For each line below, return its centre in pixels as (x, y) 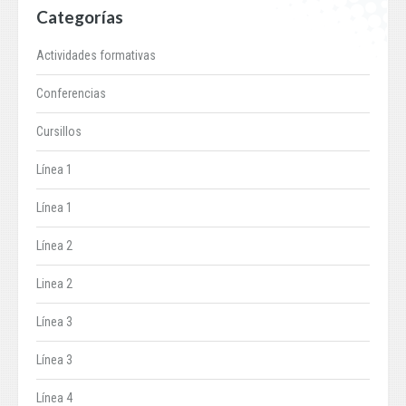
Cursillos (59, 132)
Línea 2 (54, 246)
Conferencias (71, 94)
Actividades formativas (96, 56)
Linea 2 (54, 284)
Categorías (80, 17)
